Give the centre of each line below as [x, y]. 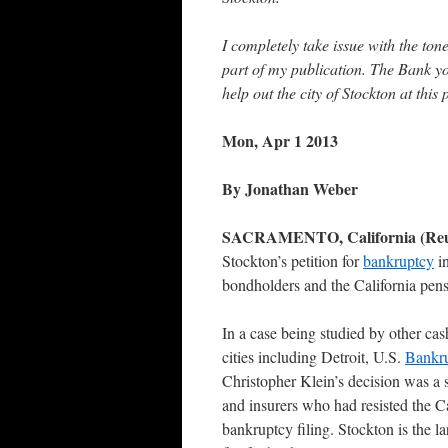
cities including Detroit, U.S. [313, 357]
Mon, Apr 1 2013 [280, 141]
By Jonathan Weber [290, 189]
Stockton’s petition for [292, 261]
